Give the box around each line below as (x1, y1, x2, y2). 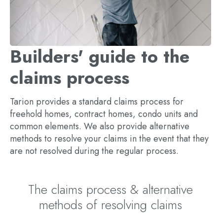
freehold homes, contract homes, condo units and (10, 108, 198, 120)
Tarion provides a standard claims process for (10, 95, 184, 108)
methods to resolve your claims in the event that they (10, 132, 209, 145)
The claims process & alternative (28, 180, 193, 199)
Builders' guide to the (10, 43, 189, 70)
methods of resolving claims (39, 195, 182, 214)
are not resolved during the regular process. (10, 145, 179, 157)
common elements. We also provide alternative (10, 120, 189, 133)
